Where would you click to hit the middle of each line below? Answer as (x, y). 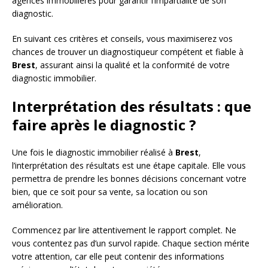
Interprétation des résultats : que (132, 106)
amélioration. (37, 205)
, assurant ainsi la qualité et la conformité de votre (133, 65)
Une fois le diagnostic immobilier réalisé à (94, 153)
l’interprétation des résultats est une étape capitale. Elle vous (129, 166)
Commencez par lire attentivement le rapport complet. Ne (124, 230)
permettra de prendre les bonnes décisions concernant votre (129, 179)
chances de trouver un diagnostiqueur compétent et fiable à (128, 52)
